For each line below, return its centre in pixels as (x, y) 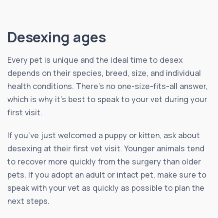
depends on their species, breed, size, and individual (104, 73)
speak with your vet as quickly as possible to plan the (106, 188)
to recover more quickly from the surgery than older (104, 162)
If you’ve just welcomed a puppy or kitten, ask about (104, 135)
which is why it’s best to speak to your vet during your (107, 99)
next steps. (28, 201)
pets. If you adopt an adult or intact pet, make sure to (107, 175)
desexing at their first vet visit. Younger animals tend (106, 148)
